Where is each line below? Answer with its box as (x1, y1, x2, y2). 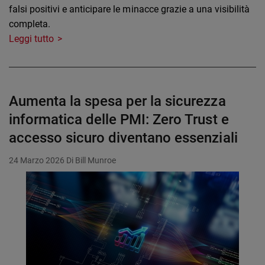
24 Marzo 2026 (9, 156, 65, 166)
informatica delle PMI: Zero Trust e (9, 111, 229, 128)
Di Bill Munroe (66, 156, 117, 166)
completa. (9, 18, 51, 30)
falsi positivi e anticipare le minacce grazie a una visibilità (9, 4, 250, 15)
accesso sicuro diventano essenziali (9, 130, 238, 147)
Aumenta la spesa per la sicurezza (9, 93, 226, 110)
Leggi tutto (9, 33, 54, 45)
